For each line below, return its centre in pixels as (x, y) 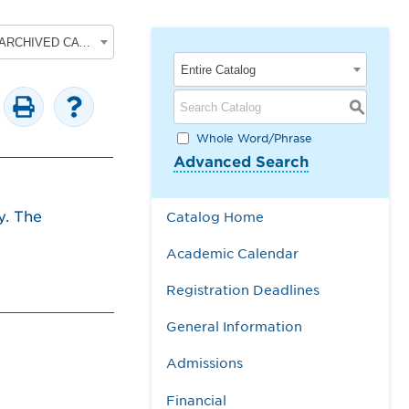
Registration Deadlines (243, 289)
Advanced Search (241, 162)
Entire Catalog (218, 70)
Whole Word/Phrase (254, 138)
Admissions (204, 363)
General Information (234, 327)
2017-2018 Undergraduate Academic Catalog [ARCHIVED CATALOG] (84, 42)
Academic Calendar (232, 253)
